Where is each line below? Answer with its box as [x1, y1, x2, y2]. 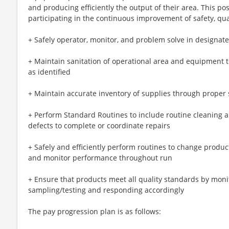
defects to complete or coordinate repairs [28, 120, 170, 130]
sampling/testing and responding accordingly [28, 185, 184, 195]
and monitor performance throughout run [28, 152, 172, 163]
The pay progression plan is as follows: [28, 206, 161, 216]
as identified [28, 66, 71, 77]
